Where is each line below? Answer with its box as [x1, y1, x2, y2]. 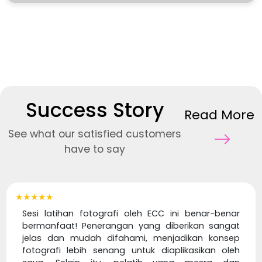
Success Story [25, 96, 164, 125]
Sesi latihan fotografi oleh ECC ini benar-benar [22, 207, 240, 219]
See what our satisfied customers [8, 127, 182, 142]
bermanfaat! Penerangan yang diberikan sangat [22, 219, 240, 232]
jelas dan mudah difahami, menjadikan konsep [22, 232, 240, 244]
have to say [64, 142, 126, 157]
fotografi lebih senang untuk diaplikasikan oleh [22, 244, 240, 256]
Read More [184, 105, 255, 124]
